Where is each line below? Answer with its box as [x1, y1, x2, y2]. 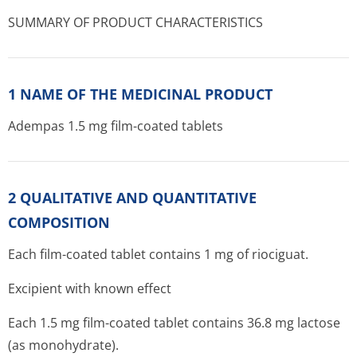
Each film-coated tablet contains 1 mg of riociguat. [8, 245, 308, 263]
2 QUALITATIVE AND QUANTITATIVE [8, 188, 257, 207]
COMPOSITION [8, 213, 110, 232]
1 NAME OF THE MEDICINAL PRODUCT [8, 84, 273, 104]
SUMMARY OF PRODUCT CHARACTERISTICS [8, 14, 263, 31]
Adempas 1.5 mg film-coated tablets [8, 117, 223, 135]
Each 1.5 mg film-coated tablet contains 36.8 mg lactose [8, 314, 340, 331]
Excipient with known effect [8, 280, 171, 297]
